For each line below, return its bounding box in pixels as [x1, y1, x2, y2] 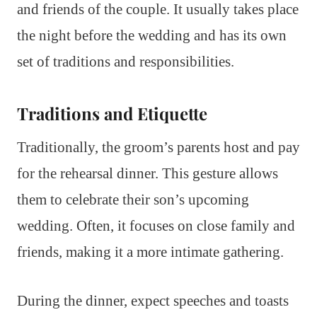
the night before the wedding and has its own [17, 27, 287, 45]
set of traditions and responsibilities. [17, 53, 234, 71]
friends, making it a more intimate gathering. [17, 243, 284, 261]
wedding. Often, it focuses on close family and [17, 217, 295, 235]
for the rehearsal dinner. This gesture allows [17, 165, 278, 183]
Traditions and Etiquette [17, 102, 207, 125]
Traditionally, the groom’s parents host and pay [17, 139, 300, 156]
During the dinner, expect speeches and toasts [17, 292, 289, 310]
